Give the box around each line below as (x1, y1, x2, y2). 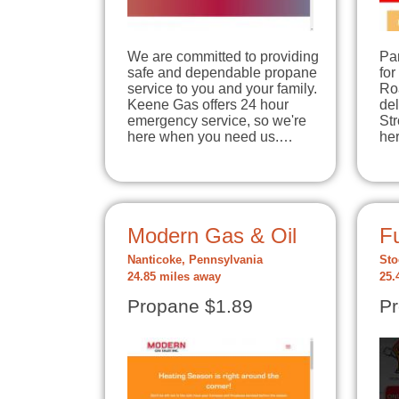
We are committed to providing (127, 48, 319, 64)
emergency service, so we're (127, 112, 306, 128)
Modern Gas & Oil (127, 223, 297, 248)
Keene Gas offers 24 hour (127, 96, 289, 112)
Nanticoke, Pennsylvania (127, 253, 263, 266)
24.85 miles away (127, 270, 221, 283)
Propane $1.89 (127, 295, 253, 317)
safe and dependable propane (127, 64, 317, 80)
